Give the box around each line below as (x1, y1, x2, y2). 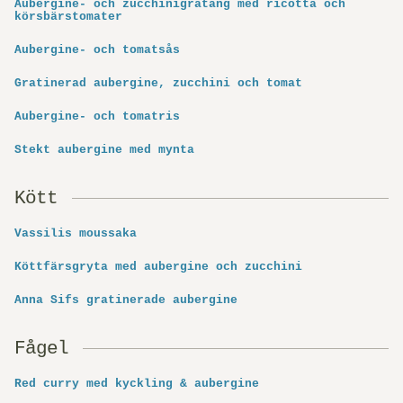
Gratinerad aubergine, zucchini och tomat (14, 76, 302, 91)
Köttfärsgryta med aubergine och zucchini (14, 260, 302, 274)
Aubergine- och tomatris (14, 110, 180, 124)
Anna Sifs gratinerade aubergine (14, 293, 237, 308)
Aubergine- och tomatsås (14, 43, 180, 58)
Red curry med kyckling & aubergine (14, 377, 259, 391)
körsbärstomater (14, 10, 122, 24)
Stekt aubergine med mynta (14, 143, 194, 157)
